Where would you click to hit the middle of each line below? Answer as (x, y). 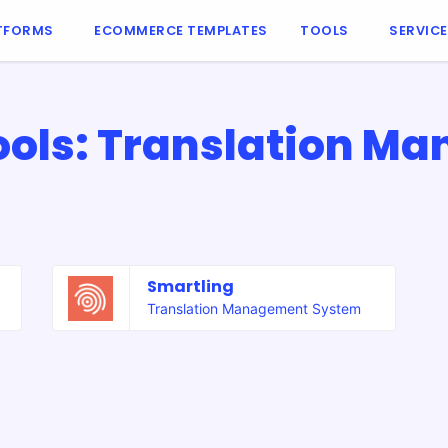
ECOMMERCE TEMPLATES (181, 30)
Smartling (196, 287)
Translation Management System (254, 309)
